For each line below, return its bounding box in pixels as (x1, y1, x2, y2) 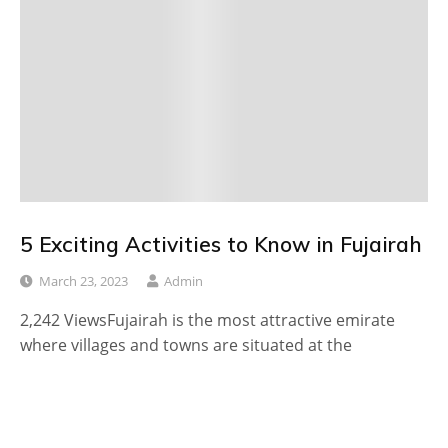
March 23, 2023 (39, 271, 128, 290)
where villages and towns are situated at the (20, 333, 352, 356)
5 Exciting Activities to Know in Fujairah (20, 230, 422, 257)
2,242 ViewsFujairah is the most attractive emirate (20, 308, 395, 331)
